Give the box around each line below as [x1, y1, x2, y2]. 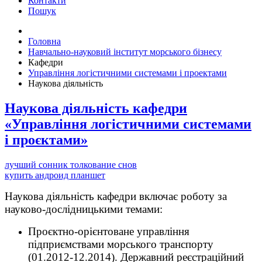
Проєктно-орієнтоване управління [28, 225, 189, 237]
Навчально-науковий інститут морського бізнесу [28, 47, 222, 57]
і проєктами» [5, 132, 88, 147]
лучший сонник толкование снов [5, 159, 137, 170]
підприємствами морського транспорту [28, 237, 213, 250]
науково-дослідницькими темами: [5, 202, 163, 215]
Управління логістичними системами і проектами [28, 68, 227, 78]
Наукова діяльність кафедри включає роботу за [5, 189, 227, 202]
